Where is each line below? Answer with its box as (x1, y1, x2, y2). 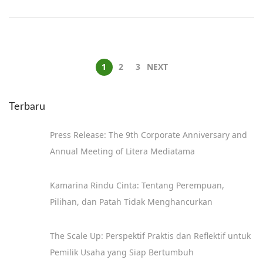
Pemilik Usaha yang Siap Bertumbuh (50, 246, 194, 258)
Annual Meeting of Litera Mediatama (50, 145, 195, 157)
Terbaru (9, 101, 45, 112)
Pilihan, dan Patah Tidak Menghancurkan (50, 195, 213, 207)
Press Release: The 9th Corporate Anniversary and (50, 129, 247, 140)
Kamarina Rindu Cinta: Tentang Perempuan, (50, 179, 224, 191)
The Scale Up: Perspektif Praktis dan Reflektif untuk (50, 230, 251, 241)
